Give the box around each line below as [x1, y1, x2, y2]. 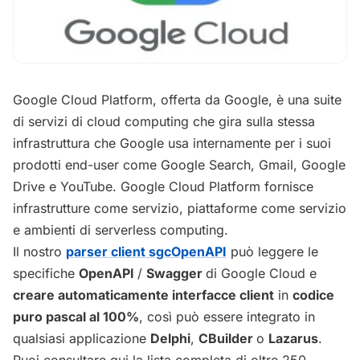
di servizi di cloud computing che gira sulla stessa [13, 112, 315, 129]
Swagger [146, 264, 206, 281]
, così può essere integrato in [139, 308, 315, 325]
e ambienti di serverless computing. [13, 221, 228, 238]
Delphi [150, 329, 190, 346]
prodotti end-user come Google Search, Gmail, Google [13, 156, 346, 173]
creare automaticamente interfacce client [13, 286, 274, 303]
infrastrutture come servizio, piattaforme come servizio [13, 199, 346, 216]
